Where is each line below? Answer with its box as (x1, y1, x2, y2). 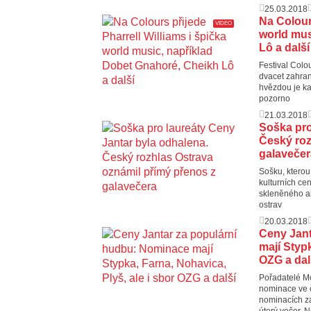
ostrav (259, 199, 282, 210)
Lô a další (259, 41, 310, 53)
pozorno (259, 93, 290, 103)
